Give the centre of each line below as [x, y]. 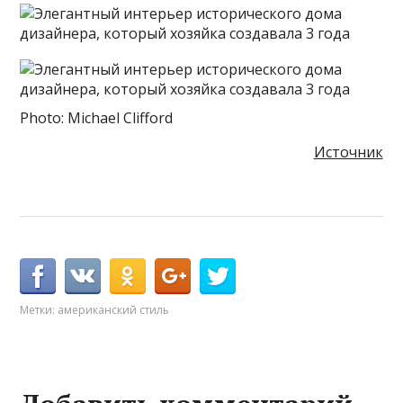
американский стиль [114, 309]
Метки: [39, 309]
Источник [348, 152]
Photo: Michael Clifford [97, 117]
